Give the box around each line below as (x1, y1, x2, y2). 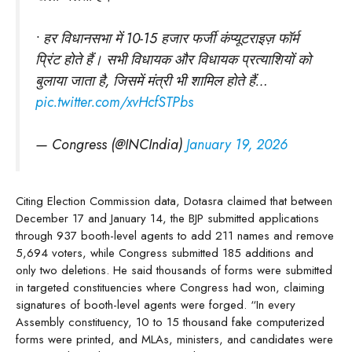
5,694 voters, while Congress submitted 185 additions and (16, 244, 313, 262)
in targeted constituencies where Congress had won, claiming (16, 278, 324, 296)
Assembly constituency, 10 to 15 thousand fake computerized (16, 313, 324, 331)
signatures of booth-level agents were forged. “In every (16, 295, 295, 313)
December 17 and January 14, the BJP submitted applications (16, 209, 319, 227)
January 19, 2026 (186, 134, 288, 155)
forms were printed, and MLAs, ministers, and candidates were (16, 330, 333, 348)
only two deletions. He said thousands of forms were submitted (16, 261, 332, 279)
